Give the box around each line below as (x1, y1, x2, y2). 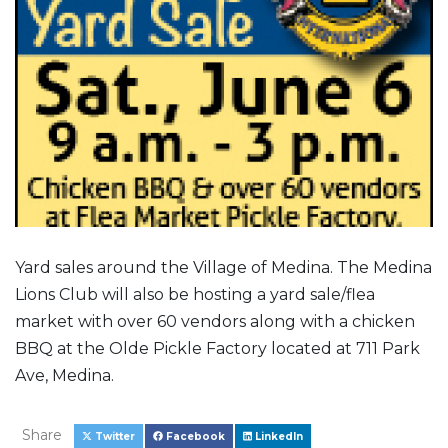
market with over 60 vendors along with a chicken (15, 311, 415, 331)
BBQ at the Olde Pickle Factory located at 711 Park (15, 338, 420, 358)
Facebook (163, 429, 225, 443)
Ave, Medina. (15, 365, 118, 385)
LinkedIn (251, 429, 303, 443)
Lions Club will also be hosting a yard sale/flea (15, 284, 375, 304)
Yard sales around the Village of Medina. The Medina (15, 257, 432, 277)
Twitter (92, 429, 135, 443)
